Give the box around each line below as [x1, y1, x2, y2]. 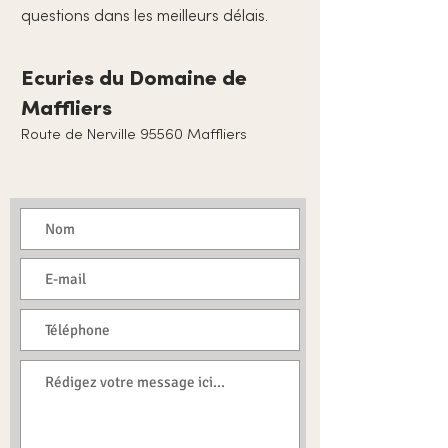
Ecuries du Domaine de [21, 64, 247, 91]
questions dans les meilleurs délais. [21, 5, 268, 25]
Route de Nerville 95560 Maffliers [21, 124, 247, 143]
